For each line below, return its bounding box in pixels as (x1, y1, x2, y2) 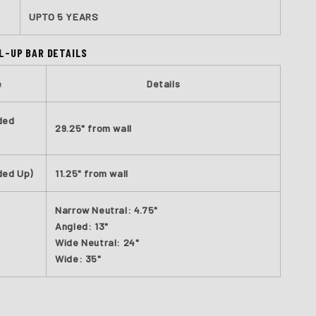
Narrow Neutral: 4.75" (55, 204, 158, 216)
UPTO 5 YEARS (29, 11, 99, 23)
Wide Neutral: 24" (55, 236, 140, 248)
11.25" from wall (55, 167, 128, 179)
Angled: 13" (55, 220, 109, 232)
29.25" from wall (55, 122, 132, 134)
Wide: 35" (55, 253, 102, 265)
